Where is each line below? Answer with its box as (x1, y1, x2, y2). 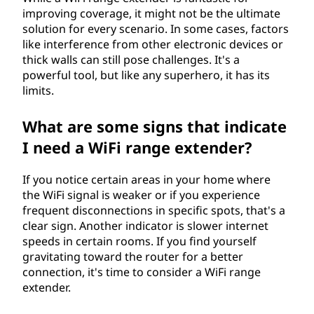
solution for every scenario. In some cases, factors (22, 21, 289, 36)
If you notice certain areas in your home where (22, 172, 271, 187)
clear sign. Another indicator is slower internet (22, 218, 268, 233)
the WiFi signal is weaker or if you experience (22, 187, 260, 203)
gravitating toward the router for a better (22, 249, 243, 264)
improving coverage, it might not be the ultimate (22, 6, 280, 21)
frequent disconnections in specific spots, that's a (22, 203, 285, 218)
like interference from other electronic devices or (22, 36, 283, 52)
